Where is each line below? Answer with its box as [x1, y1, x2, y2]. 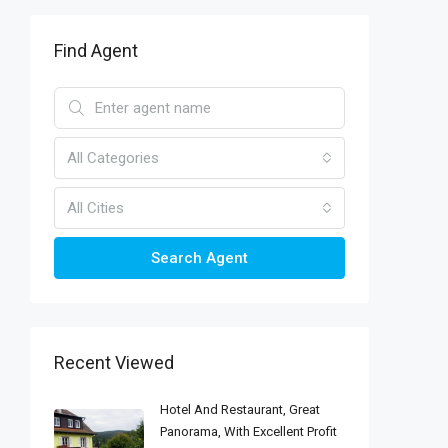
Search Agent [151, 249, 248, 268]
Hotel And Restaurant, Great [160, 402, 320, 418]
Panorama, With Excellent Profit [160, 424, 337, 440]
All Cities [67, 199, 124, 218]
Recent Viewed [54, 352, 174, 374]
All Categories [67, 149, 159, 168]
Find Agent [54, 40, 138, 62]
